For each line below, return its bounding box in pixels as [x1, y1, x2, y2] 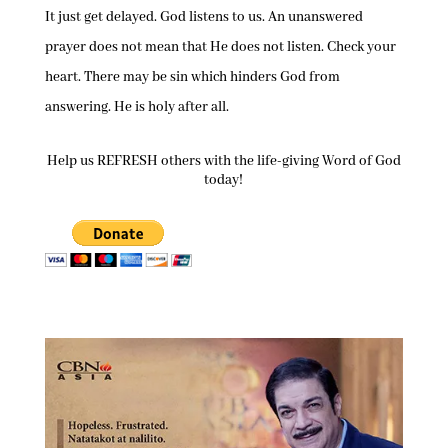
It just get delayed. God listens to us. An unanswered [44, 8, 363, 26]
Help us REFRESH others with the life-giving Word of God [46, 152, 401, 170]
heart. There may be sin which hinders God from [44, 68, 340, 86]
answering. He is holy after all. [44, 98, 229, 116]
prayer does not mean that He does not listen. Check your [44, 38, 396, 56]
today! [204, 171, 244, 189]
